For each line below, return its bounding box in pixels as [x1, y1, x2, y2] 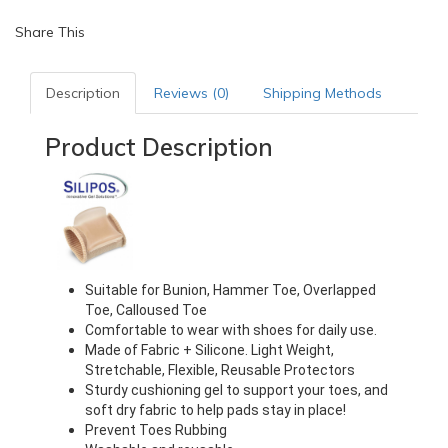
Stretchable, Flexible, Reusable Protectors [85, 362, 355, 378]
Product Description [45, 132, 273, 162]
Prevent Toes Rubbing [85, 422, 227, 438]
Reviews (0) [154, 84, 229, 102]
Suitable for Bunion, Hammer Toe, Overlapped [85, 282, 376, 298]
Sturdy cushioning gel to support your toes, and [85, 382, 388, 398]
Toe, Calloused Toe [85, 302, 207, 318]
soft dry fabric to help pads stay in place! [85, 402, 346, 418]
